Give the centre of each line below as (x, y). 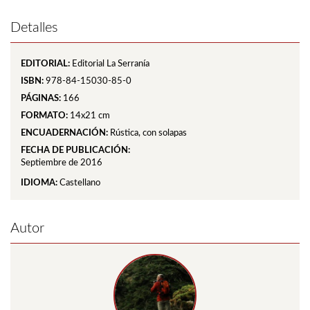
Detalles (34, 28)
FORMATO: (44, 116)
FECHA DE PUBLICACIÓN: (75, 151)
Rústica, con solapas (148, 134)
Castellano (80, 183)
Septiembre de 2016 (62, 163)
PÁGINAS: (41, 99)
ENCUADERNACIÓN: (64, 134)
